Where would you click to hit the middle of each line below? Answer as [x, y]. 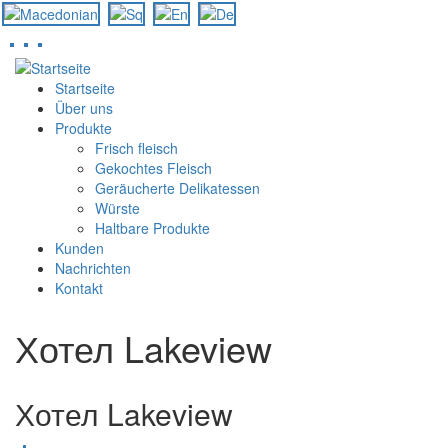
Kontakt [79, 288]
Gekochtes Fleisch [153, 168]
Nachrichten [93, 268]
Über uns [84, 108]
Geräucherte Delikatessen [177, 188]
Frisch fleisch [136, 148]
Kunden [79, 248]
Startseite [85, 88]
